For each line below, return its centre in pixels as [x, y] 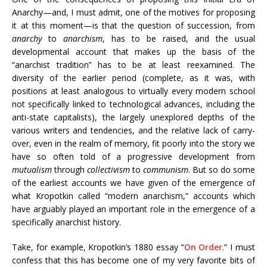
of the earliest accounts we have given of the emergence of [133, 183]
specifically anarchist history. [66, 222]
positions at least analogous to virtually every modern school [133, 91]
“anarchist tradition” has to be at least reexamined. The [133, 65]
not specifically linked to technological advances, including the [133, 104]
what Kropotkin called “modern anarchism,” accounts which [133, 196]
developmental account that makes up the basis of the [133, 52]
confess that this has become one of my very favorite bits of [133, 260]
